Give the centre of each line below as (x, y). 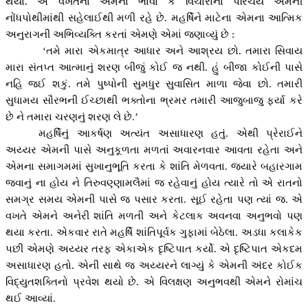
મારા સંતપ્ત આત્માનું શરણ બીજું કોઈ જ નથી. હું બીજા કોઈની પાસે (154, 68)
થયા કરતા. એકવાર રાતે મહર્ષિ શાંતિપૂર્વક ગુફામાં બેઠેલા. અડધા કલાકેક (154, 233)
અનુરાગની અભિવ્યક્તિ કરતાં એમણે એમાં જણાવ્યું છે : (120, 35)
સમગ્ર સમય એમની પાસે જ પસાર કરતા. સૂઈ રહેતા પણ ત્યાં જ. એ (154, 200)
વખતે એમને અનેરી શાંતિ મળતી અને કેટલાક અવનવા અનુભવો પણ (154, 216)
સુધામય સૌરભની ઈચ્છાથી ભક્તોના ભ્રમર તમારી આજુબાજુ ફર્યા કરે (154, 101)
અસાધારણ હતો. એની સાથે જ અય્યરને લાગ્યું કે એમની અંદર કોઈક (154, 266)
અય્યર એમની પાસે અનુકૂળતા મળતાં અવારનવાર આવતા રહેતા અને (154, 150)
